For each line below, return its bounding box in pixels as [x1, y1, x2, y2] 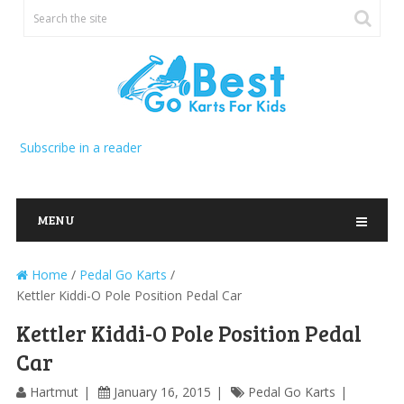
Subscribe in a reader [19, 139, 142, 156]
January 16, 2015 [113, 383, 211, 400]
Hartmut [29, 383, 78, 400]
